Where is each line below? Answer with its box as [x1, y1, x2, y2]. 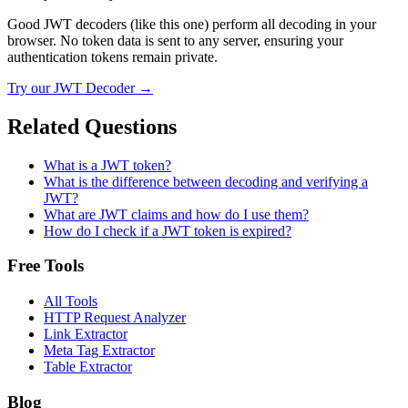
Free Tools [7, 256, 84, 276]
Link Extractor [44, 326, 127, 342]
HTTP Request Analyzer [44, 310, 186, 326]
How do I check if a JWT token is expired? [44, 222, 291, 239]
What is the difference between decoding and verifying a [44, 173, 368, 189]
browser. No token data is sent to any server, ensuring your [7, 32, 343, 48]
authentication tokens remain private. [7, 48, 218, 65]
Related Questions [7, 114, 177, 138]
